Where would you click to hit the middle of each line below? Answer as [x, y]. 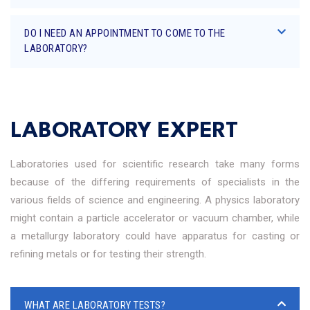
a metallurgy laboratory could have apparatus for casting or [155, 236]
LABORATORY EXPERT [124, 131]
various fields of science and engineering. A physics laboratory [155, 200]
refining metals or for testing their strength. [108, 254]
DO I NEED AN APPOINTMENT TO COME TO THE [125, 33]
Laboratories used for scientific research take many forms [155, 164]
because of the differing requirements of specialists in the [155, 182]
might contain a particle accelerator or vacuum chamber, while [155, 218]
